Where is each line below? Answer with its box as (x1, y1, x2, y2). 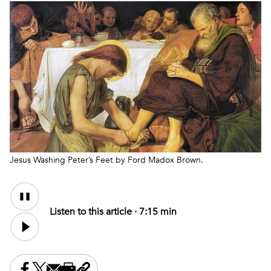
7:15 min (139, 205, 177, 219)
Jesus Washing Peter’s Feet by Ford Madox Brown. (10, 154, 203, 166)
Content (10, 197, 44, 211)
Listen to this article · (50, 205, 139, 219)
